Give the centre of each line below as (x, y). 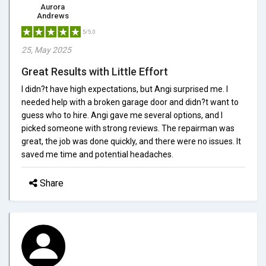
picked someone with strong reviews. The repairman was (128, 128)
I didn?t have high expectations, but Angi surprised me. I (125, 89)
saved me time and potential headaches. (97, 154)
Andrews (53, 15)
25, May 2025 (46, 50)
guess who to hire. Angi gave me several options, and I (122, 115)
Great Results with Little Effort (95, 71)
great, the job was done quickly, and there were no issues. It (131, 141)
